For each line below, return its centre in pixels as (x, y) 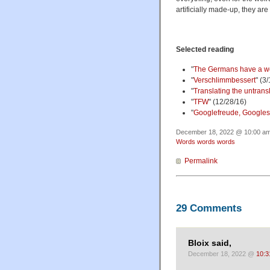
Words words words (206, 142)
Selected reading (205, 49)
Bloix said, (210, 243)
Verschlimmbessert (224, 80)
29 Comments (209, 208)
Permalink (201, 161)
